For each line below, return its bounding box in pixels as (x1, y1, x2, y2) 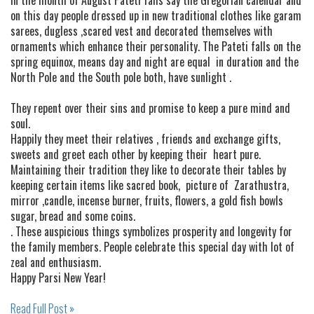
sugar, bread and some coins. (11, 207, 135, 224)
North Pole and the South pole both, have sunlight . (11, 68, 231, 86)
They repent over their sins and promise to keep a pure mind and (11, 99, 290, 116)
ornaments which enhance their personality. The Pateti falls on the (11, 37, 301, 55)
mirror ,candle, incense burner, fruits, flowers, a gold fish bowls (11, 191, 283, 209)
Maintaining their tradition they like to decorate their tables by (11, 161, 286, 178)
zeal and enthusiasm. (11, 253, 104, 271)
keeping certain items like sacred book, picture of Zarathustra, (11, 176, 289, 193)
